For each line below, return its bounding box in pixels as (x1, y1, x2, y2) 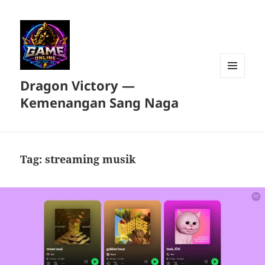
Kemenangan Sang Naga (20, 93, 179, 112)
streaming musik (45, 152, 136, 167)
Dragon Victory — (20, 76, 135, 95)
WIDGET (220, 98, 250, 108)
